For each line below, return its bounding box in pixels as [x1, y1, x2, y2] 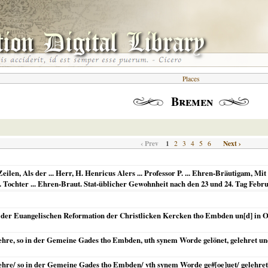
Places [182, 74, 199, 83]
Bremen [170, 93, 213, 110]
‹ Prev [141, 138, 159, 148]
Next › [223, 138, 241, 148]
